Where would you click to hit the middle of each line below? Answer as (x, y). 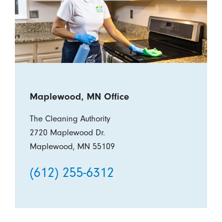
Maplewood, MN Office (79, 96)
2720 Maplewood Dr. (67, 132)
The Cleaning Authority (70, 118)
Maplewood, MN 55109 (72, 146)
